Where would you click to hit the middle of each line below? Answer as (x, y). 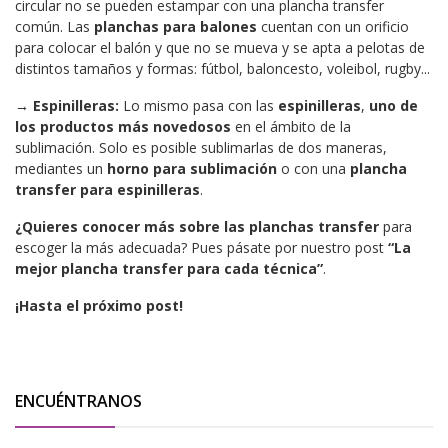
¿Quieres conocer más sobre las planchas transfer (197, 226)
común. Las (54, 26)
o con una (313, 168)
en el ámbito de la (291, 126)
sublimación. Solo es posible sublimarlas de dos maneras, (201, 147)
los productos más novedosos (123, 126)
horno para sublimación (192, 168)
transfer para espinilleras (107, 189)
